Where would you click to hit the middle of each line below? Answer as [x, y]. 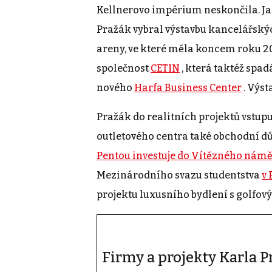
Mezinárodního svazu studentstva [179, 175]
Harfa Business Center [188, 88]
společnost [124, 69]
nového [115, 88]
